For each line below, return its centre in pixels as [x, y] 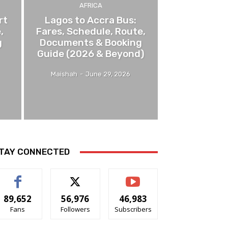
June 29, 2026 [108, 74]
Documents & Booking [91, 43]
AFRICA [91, 6]
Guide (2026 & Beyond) [91, 54]
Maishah [64, 74]
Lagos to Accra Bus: [91, 20]
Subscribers [133, 209]
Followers [75, 209]
